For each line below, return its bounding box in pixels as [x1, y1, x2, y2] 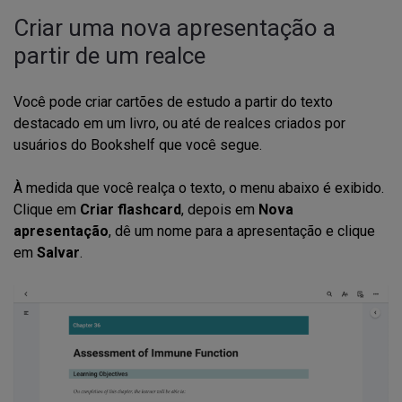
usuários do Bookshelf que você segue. [13, 135, 262, 153]
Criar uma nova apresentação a [13, 13, 336, 41]
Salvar [37, 243, 80, 261]
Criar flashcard [80, 200, 181, 218]
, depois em [181, 200, 258, 218]
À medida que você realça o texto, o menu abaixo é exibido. [13, 179, 384, 197]
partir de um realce [13, 41, 205, 69]
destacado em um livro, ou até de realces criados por [13, 114, 345, 132]
